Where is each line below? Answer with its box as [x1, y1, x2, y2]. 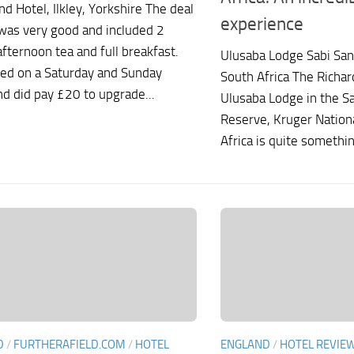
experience [220, 12, 303, 35]
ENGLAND [220, 337, 270, 352]
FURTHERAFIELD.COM [13, 337, 126, 352]
